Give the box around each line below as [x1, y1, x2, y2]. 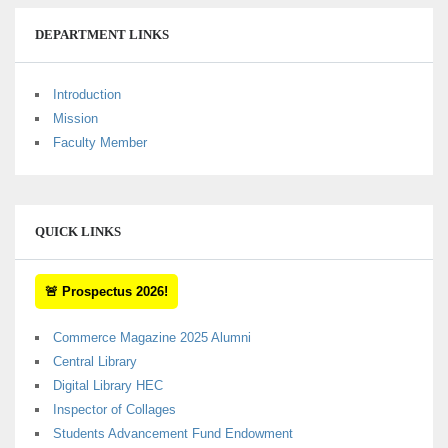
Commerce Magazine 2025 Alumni [53, 329, 251, 345]
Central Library [53, 353, 137, 369]
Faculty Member [53, 134, 147, 150]
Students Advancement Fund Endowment [53, 425, 293, 441]
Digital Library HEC [53, 377, 163, 393]
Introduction [53, 86, 121, 102]
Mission [53, 110, 98, 126]
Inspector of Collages [53, 401, 176, 417]
